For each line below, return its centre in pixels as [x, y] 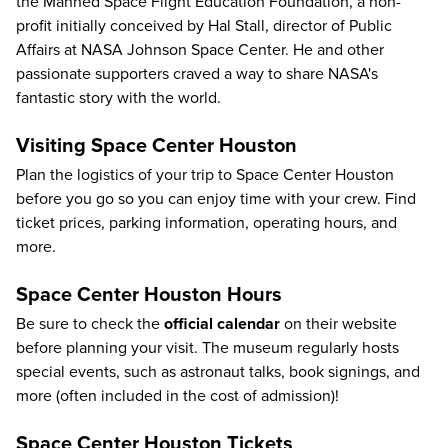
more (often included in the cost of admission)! [177, 395]
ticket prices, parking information [130, 222]
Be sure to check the [90, 323]
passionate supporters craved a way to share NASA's [197, 73]
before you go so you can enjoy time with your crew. [200, 198]
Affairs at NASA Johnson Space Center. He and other [200, 49]
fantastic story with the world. [118, 97]
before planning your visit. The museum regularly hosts [207, 347]
